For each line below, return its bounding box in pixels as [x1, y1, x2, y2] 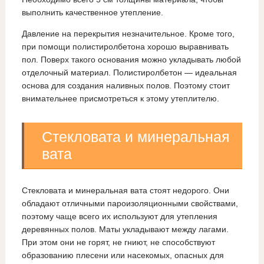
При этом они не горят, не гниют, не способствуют [21, 237, 215, 247]
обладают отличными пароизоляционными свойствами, [21, 199, 238, 209]
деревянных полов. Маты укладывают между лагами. [21, 225, 229, 235]
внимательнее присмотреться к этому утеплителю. [21, 94, 219, 104]
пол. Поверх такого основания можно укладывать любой [21, 55, 241, 65]
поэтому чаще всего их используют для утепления [21, 212, 217, 222]
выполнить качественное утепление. [21, 8, 163, 18]
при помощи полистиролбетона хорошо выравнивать [21, 42, 229, 52]
